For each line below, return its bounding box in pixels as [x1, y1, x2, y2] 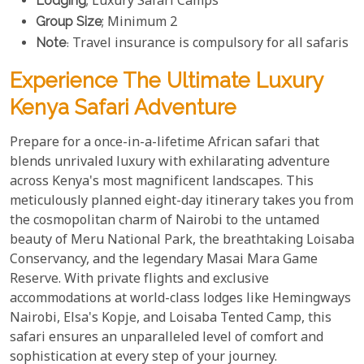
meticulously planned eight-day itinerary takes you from [10, 193, 353, 212]
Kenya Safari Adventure [10, 95, 236, 120]
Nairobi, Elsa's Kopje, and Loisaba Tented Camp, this [10, 310, 331, 329]
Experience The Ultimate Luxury [10, 68, 323, 93]
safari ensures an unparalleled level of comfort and [10, 329, 323, 349]
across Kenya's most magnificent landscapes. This [10, 173, 314, 193]
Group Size [36, 14, 102, 30]
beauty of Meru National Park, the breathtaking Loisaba [10, 232, 354, 251]
